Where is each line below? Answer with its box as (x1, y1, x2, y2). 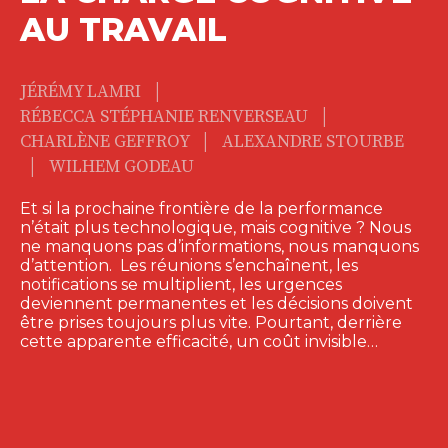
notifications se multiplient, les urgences (20, 274, 342, 294)
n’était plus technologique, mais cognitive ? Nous (20, 217, 411, 237)
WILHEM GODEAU (49, 155, 194, 178)
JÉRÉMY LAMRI (20, 80, 145, 103)
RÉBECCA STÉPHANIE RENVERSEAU (20, 105, 312, 128)
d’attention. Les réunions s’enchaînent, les (20, 255, 358, 275)
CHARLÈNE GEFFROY (20, 130, 193, 153)
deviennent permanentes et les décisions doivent (20, 293, 413, 313)
